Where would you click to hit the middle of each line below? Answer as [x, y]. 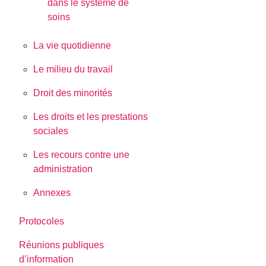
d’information [47, 259]
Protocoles [42, 221]
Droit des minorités [73, 93]
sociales [51, 131]
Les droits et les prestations [91, 117]
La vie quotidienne [72, 46]
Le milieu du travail [73, 69]
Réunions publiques [62, 245]
